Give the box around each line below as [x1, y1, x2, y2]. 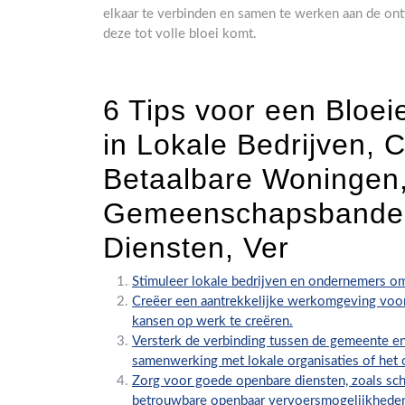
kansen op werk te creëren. [132, 315, 293, 328]
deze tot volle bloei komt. [103, 27, 257, 41]
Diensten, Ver [103, 231, 289, 264]
